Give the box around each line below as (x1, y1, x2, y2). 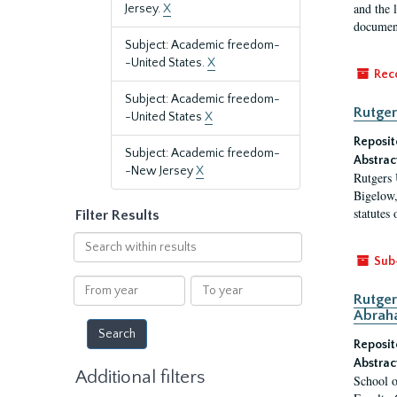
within (72, 251, 109, 265)
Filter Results (75, 207, 160, 223)
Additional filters (75, 367, 205, 387)
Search (72, 233, 112, 247)
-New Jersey (125, 164, 196, 178)
